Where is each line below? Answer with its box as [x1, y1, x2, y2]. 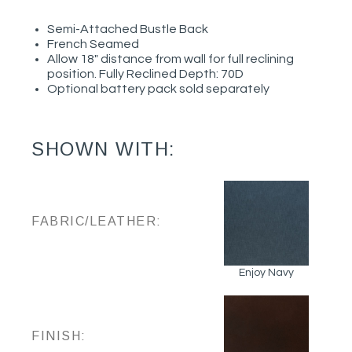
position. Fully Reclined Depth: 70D [47, 67, 244, 80]
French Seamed [47, 37, 139, 50]
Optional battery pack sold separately [47, 82, 269, 95]
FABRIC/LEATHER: [31, 214, 162, 228]
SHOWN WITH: [31, 138, 175, 160]
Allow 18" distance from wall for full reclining [47, 52, 294, 65]
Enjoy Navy [239, 267, 294, 278]
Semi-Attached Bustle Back [47, 22, 208, 35]
